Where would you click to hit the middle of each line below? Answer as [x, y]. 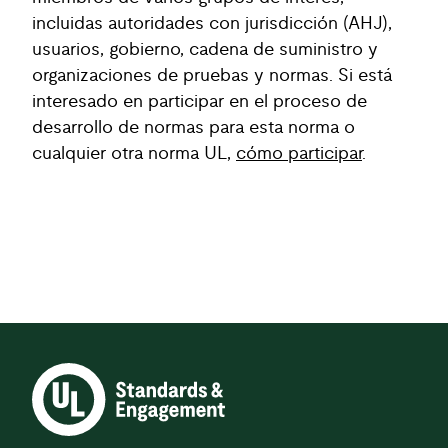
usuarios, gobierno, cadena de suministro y [205, 50]
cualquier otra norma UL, [134, 154]
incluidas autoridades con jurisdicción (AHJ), [212, 24]
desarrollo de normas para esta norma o [193, 128]
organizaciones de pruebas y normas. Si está [212, 76]
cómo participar [299, 154]
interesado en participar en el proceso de [199, 102]
